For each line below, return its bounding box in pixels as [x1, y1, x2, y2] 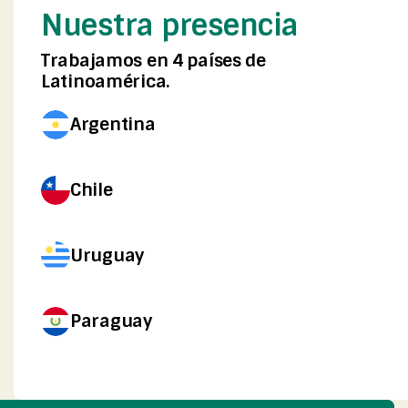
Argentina [70, 113, 156, 136]
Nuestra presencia [41, 5, 299, 45]
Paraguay [70, 310, 152, 332]
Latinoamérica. [41, 69, 169, 93]
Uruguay [70, 244, 144, 267]
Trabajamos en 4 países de [41, 48, 266, 72]
